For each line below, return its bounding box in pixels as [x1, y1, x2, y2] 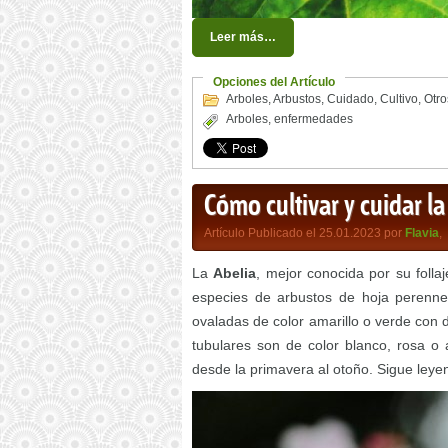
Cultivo [380, 92, 418, 107]
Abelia [213, 265, 257, 282]
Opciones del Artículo [213, 75, 335, 90]
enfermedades [274, 112, 353, 127]
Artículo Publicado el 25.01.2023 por [204, 226, 405, 241]
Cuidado [327, 92, 374, 107]
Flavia [405, 226, 439, 241]
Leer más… [210, 30, 276, 45]
